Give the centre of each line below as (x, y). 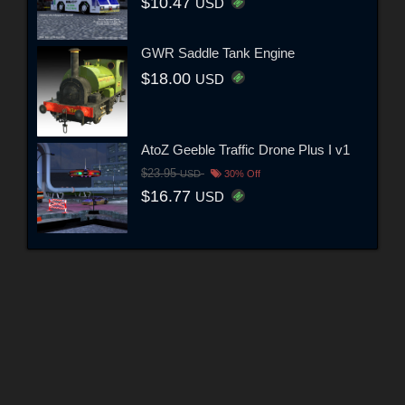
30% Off (241, 174)
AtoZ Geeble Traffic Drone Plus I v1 (245, 150)
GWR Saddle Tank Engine (218, 53)
